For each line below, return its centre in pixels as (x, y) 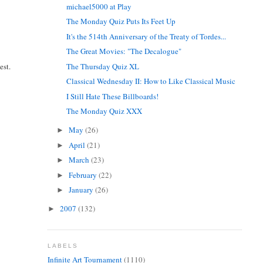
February (84, 175)
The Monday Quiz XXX (104, 111)
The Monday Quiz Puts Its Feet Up (121, 21)
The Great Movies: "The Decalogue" (124, 51)
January (82, 190)
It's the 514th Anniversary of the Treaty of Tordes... (146, 36)
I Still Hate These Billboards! (113, 96)
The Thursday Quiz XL (103, 66)
